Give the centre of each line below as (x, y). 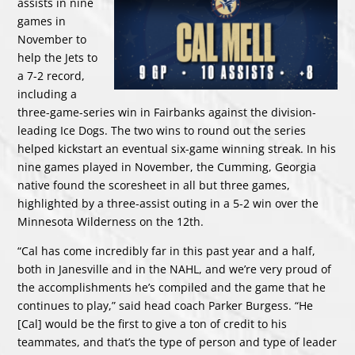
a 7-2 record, (52, 76)
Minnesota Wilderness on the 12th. (111, 222)
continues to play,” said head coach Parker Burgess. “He (166, 306)
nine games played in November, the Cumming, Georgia (167, 167)
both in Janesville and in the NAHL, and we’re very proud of (175, 269)
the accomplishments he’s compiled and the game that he (172, 288)
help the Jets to (58, 58)
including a (48, 94)
